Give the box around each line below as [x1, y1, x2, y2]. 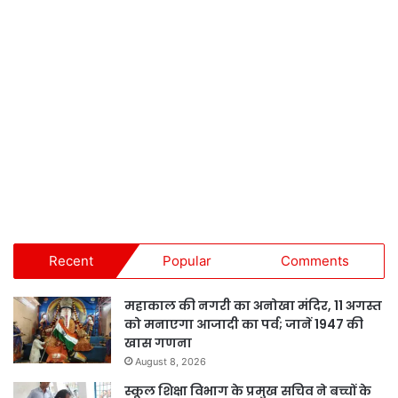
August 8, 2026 [135, 354, 206, 368]
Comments [281, 251, 349, 269]
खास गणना [124, 333, 192, 352]
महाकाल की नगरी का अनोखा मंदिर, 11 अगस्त [124, 296, 382, 314]
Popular [163, 251, 211, 269]
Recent [49, 251, 93, 269]
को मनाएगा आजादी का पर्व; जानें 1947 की [124, 314, 363, 333]
